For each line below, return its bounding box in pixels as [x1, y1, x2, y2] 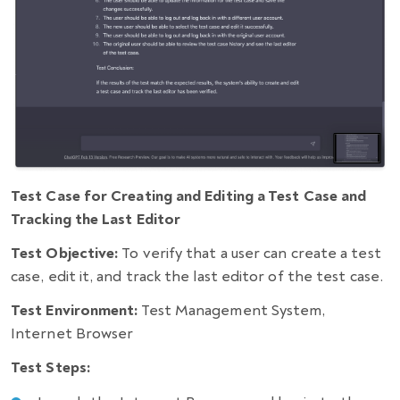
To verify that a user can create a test [121, 244, 381, 263]
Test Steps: [11, 358, 90, 378]
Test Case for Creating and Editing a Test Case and [11, 187, 367, 206]
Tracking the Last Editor [11, 210, 181, 229]
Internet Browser [11, 324, 134, 344]
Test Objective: [11, 244, 122, 263]
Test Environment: [11, 301, 138, 321]
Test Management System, [137, 301, 326, 321]
